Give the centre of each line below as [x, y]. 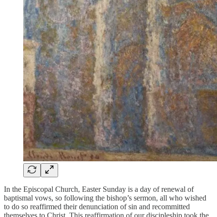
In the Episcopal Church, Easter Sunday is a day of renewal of [99, 189]
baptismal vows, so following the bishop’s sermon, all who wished [105, 198]
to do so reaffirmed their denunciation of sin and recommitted [97, 207]
